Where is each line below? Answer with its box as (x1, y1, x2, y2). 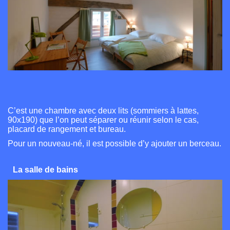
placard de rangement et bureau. (8, 125, 126, 134)
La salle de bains (13, 165, 78, 175)
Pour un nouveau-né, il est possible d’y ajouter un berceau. (8, 139, 221, 148)
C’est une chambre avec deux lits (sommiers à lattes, (8, 106, 199, 116)
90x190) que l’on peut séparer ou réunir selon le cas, (8, 116, 199, 125)
